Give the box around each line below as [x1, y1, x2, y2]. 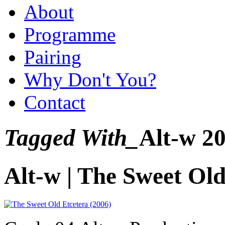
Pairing [24, 46, 81, 68]
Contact [24, 91, 85, 113]
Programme [24, 23, 116, 45]
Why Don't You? [24, 68, 156, 90]
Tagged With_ [4, 125, 139, 151]
